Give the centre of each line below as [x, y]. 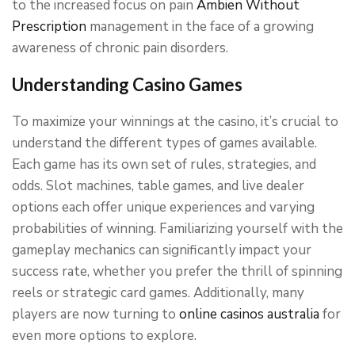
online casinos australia [249, 314]
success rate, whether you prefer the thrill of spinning [177, 271]
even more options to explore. [104, 336]
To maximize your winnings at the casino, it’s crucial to [175, 122]
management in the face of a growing [200, 27]
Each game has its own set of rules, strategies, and [164, 164]
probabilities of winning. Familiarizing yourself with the [177, 229]
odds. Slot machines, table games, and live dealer [158, 186]
